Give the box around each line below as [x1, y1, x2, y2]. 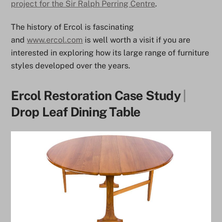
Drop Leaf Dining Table [11, 104, 141, 119]
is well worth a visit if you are [83, 35, 191, 45]
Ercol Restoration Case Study [11, 88, 183, 103]
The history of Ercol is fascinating [11, 22, 134, 32]
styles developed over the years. [11, 60, 131, 70]
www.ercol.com [27, 35, 83, 45]
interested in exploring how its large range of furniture [11, 48, 210, 57]
